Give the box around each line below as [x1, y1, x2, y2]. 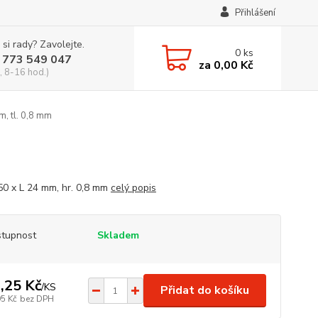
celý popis [110, 181, 156, 194]
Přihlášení [234, 6, 275, 19]
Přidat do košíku [160, 283, 249, 298]
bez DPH [19, 292, 54, 305]
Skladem [97, 229, 139, 242]
